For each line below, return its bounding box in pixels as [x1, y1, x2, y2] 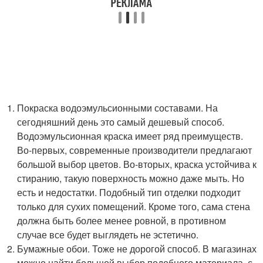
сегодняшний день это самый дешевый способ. [17, 115, 225, 129]
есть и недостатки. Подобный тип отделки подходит [17, 186, 241, 199]
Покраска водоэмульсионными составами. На [17, 101, 218, 114]
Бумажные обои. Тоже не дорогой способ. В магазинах [17, 242, 257, 255]
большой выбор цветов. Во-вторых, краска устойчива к [17, 157, 257, 171]
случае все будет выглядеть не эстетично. [17, 228, 199, 241]
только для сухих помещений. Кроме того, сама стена [17, 200, 251, 213]
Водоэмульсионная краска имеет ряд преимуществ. [17, 129, 244, 143]
